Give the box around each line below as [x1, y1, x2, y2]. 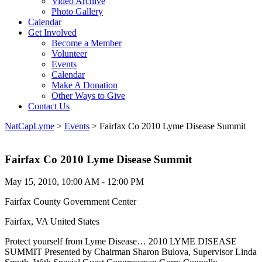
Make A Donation [51, 80, 118, 90]
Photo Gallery [51, 6, 103, 16]
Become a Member [51, 38, 122, 48]
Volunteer [51, 49, 87, 58]
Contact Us [28, 101, 70, 111]
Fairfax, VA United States [5, 216, 99, 227]
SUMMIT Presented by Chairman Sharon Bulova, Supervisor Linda [5, 247, 257, 257]
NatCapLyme [5, 121, 54, 131]
